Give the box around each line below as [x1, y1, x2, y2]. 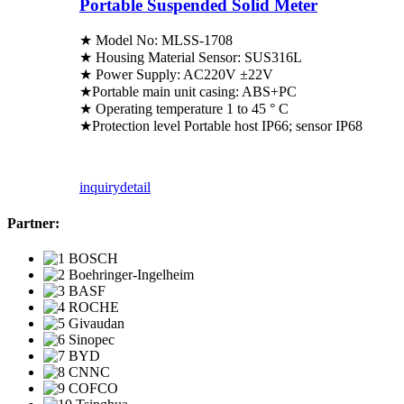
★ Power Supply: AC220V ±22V [79, 67, 273, 83]
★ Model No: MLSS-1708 [79, 32, 233, 49]
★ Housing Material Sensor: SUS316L [79, 50, 302, 66]
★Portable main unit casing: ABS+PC [79, 84, 297, 100]
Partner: [7, 215, 60, 231]
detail [120, 179, 151, 196]
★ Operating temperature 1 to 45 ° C [79, 101, 289, 117]
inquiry [79, 179, 120, 196]
